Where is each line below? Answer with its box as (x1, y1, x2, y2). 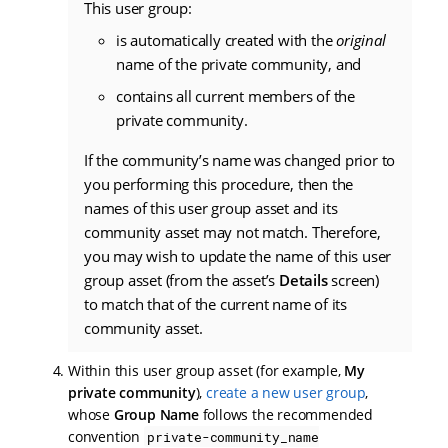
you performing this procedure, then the (84, 173, 354, 194)
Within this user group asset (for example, (68, 360, 345, 380)
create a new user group (206, 382, 366, 402)
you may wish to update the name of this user (84, 245, 392, 266)
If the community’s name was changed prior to (84, 149, 396, 170)
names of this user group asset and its (84, 197, 338, 218)
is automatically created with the (116, 29, 337, 50)
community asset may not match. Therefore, (84, 221, 381, 242)
